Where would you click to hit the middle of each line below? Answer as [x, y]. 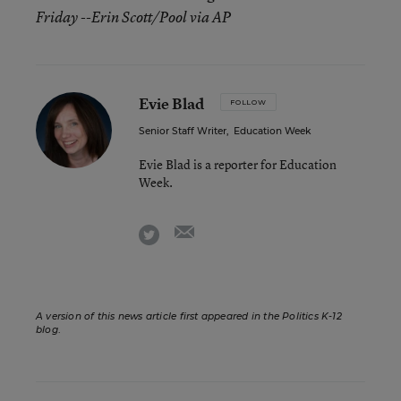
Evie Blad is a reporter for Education [238, 164]
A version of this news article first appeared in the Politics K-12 [189, 316]
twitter [179, 231]
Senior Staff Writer [183, 131]
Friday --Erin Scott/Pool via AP [133, 17]
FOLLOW [248, 102]
